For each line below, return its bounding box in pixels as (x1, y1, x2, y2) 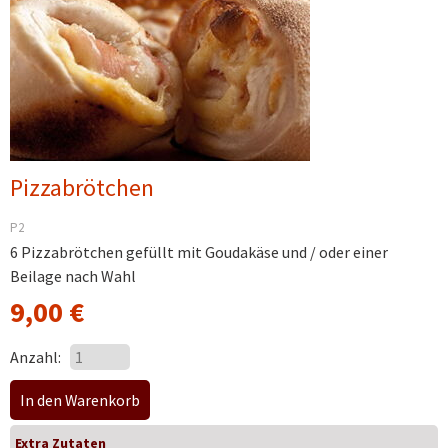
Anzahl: (10, 347, 61, 367)
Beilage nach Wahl (10, 266, 136, 286)
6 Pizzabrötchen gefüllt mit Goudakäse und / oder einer (10, 242, 388, 262)
